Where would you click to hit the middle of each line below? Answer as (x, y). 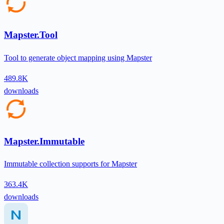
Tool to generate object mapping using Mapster (78, 58)
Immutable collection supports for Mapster (70, 164)
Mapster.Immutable (44, 141)
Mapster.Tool (31, 35)
